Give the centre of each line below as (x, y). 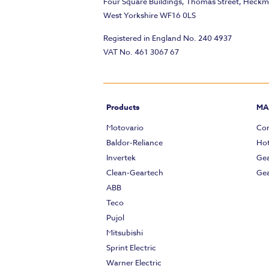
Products (123, 107)
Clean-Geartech (135, 173)
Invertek (121, 158)
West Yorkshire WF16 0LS (150, 15)
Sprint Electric (131, 248)
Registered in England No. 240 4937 (168, 38)
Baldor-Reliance (134, 143)
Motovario (125, 128)
